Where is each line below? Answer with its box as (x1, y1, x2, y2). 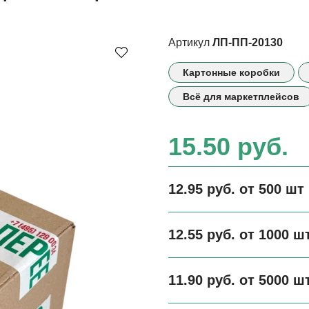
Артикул (168, 36, 210, 48)
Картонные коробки (183, 66, 280, 78)
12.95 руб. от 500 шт (168, 181, 304, 197)
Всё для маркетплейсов (183, 90, 299, 102)
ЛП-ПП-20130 (212, 36, 283, 48)
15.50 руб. (168, 132, 288, 161)
